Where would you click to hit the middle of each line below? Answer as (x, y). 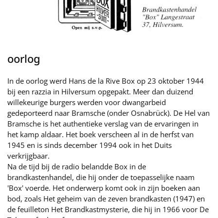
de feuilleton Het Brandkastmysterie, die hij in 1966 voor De (108, 209)
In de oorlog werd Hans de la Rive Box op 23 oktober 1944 (106, 81)
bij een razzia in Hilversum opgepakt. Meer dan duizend (100, 91)
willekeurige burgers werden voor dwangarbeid (87, 102)
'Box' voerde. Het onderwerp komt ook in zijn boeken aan (104, 188)
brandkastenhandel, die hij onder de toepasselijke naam (101, 177)
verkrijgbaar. (28, 156)
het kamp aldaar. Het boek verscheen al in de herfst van (100, 134)
